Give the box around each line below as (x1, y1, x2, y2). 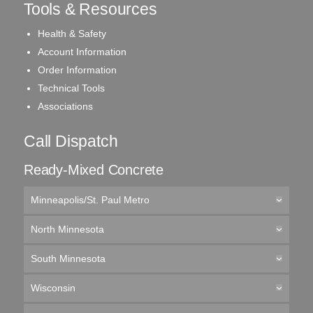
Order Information (37, 64, 117, 75)
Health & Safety (37, 28, 106, 39)
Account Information (37, 46, 126, 57)
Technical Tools (37, 82, 105, 94)
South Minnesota (30, 253, 105, 264)
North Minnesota (30, 224, 104, 235)
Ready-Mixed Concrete (23, 162, 163, 177)
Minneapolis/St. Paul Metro (30, 194, 150, 205)
